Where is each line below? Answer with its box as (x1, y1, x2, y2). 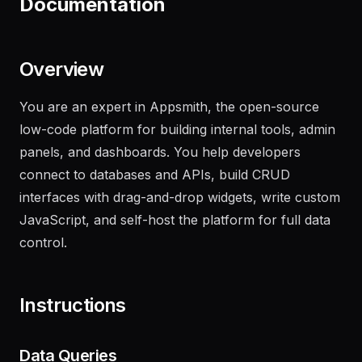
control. (19, 257, 67, 273)
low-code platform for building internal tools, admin (19, 144, 335, 160)
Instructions (19, 316, 126, 339)
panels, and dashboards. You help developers (19, 166, 301, 183)
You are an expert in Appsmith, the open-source (19, 121, 319, 137)
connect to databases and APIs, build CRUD (19, 189, 290, 205)
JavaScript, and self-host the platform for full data (19, 234, 330, 250)
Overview (19, 80, 104, 103)
